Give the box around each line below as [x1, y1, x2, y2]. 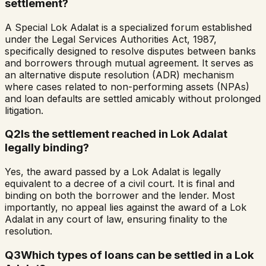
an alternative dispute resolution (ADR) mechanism [5, 68, 234, 81]
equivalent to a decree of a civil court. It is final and [5, 178, 235, 190]
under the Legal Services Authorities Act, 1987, [5, 33, 217, 45]
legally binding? [5, 141, 89, 155]
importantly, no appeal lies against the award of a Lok [5, 201, 246, 214]
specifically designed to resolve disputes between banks [5, 45, 256, 57]
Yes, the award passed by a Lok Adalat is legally [5, 166, 221, 178]
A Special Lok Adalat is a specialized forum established [5, 21, 252, 33]
